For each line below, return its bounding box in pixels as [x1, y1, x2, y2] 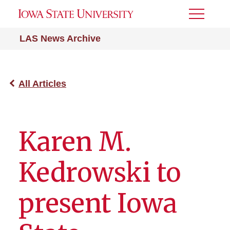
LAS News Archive [20, 33, 101, 44]
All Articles [18, 79, 66, 89]
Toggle [189, 13, 217, 22]
